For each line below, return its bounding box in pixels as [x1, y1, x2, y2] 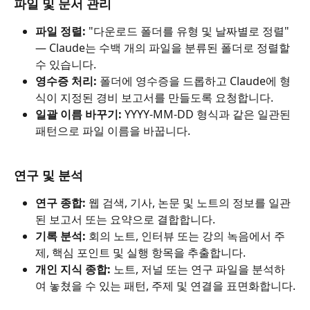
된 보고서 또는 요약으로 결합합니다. [35, 212, 215, 228]
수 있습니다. [35, 56, 96, 72]
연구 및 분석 [14, 167, 83, 184]
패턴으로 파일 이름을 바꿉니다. [35, 122, 190, 138]
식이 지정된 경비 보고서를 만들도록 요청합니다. [35, 89, 273, 105]
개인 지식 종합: [35, 262, 111, 277]
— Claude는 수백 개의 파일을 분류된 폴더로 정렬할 [35, 39, 293, 55]
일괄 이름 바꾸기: [35, 106, 122, 122]
